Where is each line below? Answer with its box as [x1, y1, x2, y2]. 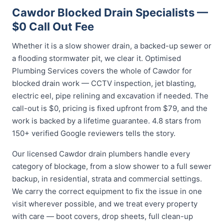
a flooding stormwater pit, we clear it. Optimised [12, 53, 181, 63]
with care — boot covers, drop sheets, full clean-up [12, 211, 193, 221]
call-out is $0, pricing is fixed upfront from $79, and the [12, 103, 207, 113]
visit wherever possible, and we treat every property [12, 199, 197, 208]
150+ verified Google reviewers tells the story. [12, 128, 175, 138]
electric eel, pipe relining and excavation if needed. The [12, 91, 208, 100]
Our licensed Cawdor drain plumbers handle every [12, 149, 190, 158]
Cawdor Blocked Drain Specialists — [12, 6, 208, 19]
